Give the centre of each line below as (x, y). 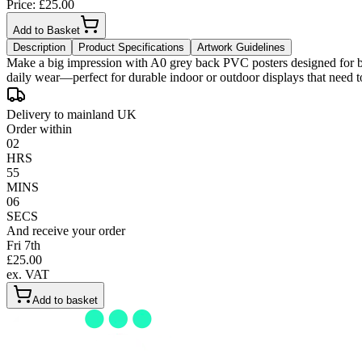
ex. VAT (28, 275)
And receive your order (66, 231)
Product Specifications (131, 48)
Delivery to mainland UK (72, 115)
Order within (39, 129)
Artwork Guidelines (241, 48)
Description (39, 48)
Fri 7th (23, 246)
